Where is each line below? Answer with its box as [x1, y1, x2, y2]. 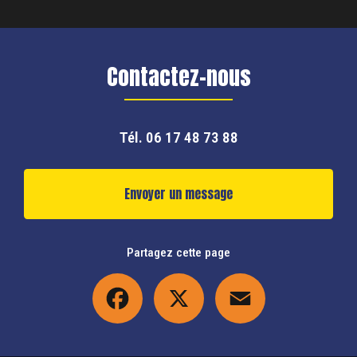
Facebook [142, 273, 187, 287]
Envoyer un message [124, 184, 233, 203]
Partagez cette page [127, 245, 230, 260]
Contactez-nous [106, 59, 251, 93]
